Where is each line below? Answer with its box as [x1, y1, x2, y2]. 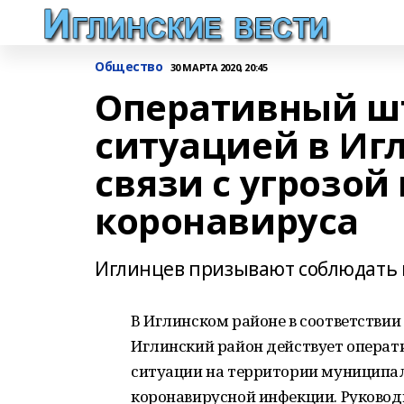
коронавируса [95, 196, 359, 245]
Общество [95, 58, 163, 75]
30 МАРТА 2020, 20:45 [170, 60, 268, 74]
